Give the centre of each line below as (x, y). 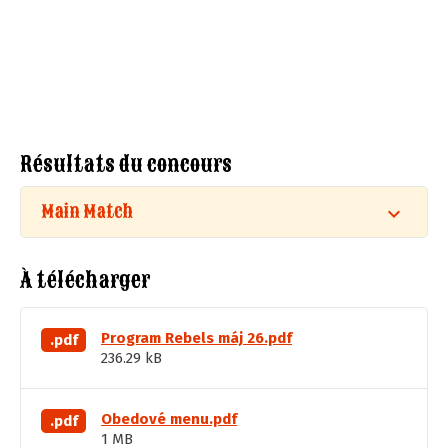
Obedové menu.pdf (169, 419)
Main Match (87, 211)
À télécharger (85, 280)
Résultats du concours (126, 164)
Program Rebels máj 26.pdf (196, 338)
